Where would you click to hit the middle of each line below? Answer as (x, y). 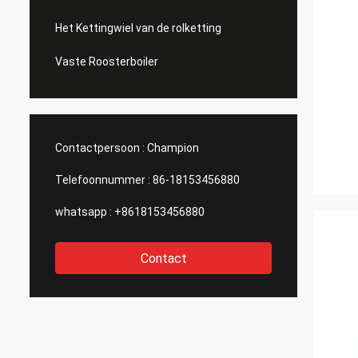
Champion (173, 148)
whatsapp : (84, 212)
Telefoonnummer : (103, 180)
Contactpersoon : (100, 148)
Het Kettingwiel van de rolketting (138, 28)
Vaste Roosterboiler (107, 62)
